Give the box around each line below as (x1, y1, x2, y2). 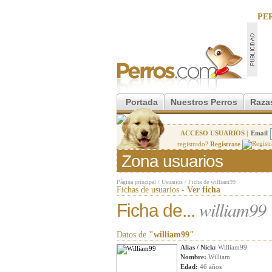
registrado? (177, 140, 210, 148)
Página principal (117, 178, 156, 185)
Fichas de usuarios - (117, 185, 187, 194)
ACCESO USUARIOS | (180, 129, 248, 137)
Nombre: (180, 253, 206, 260)
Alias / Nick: (180, 243, 216, 251)
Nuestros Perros (171, 97, 237, 107)
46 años (198, 263, 222, 270)
